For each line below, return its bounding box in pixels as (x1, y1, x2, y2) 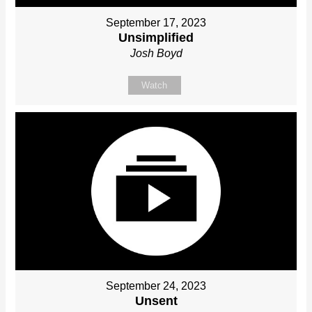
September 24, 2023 (106, 280, 206, 292)
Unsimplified (118, 31, 194, 45)
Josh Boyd (130, 47, 182, 60)
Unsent (134, 294, 178, 309)
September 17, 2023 (106, 17, 206, 29)
